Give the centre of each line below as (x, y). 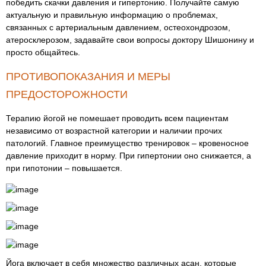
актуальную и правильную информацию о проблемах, (112, 15)
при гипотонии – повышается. (64, 168)
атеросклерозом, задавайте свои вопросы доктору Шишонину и (130, 40)
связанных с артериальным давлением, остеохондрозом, (118, 27)
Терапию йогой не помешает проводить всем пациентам (117, 118)
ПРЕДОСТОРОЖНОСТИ (67, 94)
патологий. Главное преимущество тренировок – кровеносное (127, 143)
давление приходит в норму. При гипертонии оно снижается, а (129, 156)
